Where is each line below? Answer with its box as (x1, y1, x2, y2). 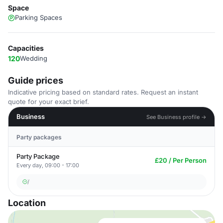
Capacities (8, 44, 44, 52)
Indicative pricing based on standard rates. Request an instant (8, 88, 198, 96)
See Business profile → (146, 113, 207, 120)
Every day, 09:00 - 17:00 (16, 162, 79, 169)
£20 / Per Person (155, 156, 207, 164)
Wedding (20, 54, 47, 62)
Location (8, 198, 46, 208)
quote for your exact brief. (8, 98, 89, 106)
